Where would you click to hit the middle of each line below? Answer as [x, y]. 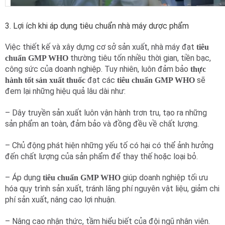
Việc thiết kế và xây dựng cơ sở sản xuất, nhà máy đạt [100, 47]
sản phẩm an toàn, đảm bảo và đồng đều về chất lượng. [102, 124]
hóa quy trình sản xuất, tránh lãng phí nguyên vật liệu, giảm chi [112, 189]
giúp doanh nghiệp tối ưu [165, 178]
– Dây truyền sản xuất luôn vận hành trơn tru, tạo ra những [106, 113]
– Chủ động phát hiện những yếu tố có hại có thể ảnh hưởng [109, 145]
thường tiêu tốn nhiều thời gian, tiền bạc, [140, 58]
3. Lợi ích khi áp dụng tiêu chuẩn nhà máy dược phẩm [97, 26]
